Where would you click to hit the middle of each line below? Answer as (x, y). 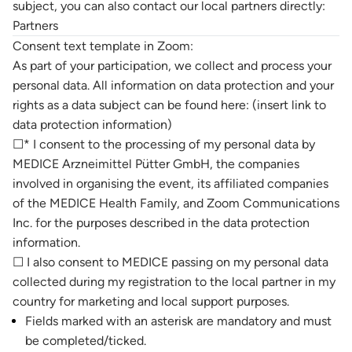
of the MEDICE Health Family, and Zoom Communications (176, 203)
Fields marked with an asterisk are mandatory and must (178, 321)
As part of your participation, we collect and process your (172, 66)
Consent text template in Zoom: (103, 46)
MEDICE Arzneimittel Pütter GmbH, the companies (156, 164)
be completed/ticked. (86, 341)
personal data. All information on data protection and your (173, 85)
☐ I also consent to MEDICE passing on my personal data (170, 262)
